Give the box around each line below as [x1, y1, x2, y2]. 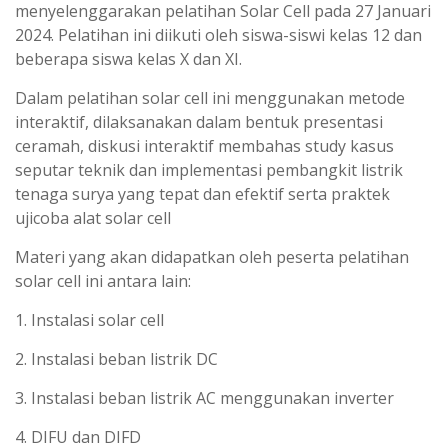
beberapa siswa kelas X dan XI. [15, 47, 242, 70]
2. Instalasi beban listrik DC [15, 347, 218, 370]
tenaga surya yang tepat [15, 182, 203, 205]
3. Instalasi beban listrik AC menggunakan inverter [15, 386, 394, 409]
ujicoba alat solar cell [15, 206, 171, 229]
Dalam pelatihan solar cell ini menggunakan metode [15, 86, 405, 109]
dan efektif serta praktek [203, 182, 390, 205]
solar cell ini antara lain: [15, 269, 191, 292]
